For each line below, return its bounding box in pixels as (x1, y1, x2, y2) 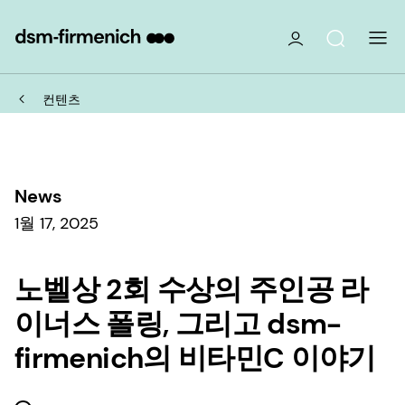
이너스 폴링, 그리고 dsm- (14, 304, 342, 343)
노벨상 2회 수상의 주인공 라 (14, 269, 369, 308)
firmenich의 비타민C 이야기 (14, 338, 376, 377)
